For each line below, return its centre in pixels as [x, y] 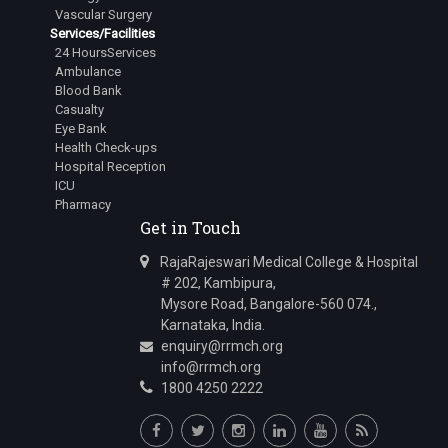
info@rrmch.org [200, 367]
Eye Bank [81, 128]
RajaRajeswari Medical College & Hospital [287, 262]
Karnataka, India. [202, 325]
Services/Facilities [102, 33]
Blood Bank [88, 90]
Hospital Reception [110, 166]
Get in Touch [190, 227]
